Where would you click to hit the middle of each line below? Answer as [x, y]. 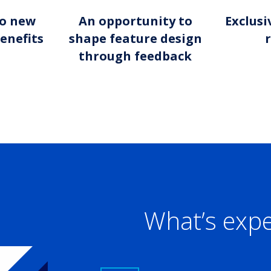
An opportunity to [135, 21]
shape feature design [135, 38]
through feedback [135, 56]
